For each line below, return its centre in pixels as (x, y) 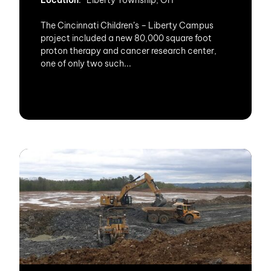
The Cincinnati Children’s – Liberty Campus (127, 25)
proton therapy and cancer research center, (129, 51)
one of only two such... (86, 64)
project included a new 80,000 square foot (126, 38)
